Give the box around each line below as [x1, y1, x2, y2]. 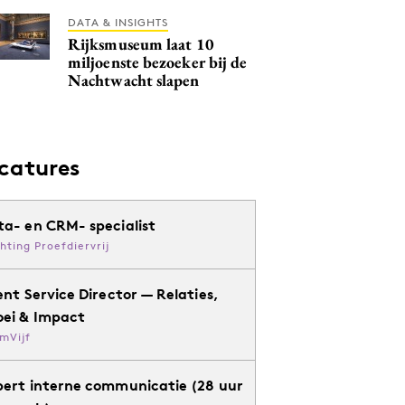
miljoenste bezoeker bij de [68, 51, 248, 72]
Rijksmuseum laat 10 [68, 33, 214, 54]
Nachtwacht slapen [68, 69, 200, 90]
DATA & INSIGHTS [68, 14, 168, 29]
